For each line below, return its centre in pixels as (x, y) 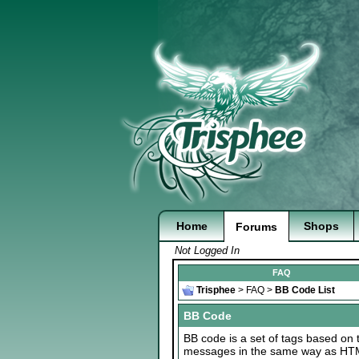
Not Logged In (207, 250)
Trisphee (216, 290)
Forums (256, 227)
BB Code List (305, 290)
